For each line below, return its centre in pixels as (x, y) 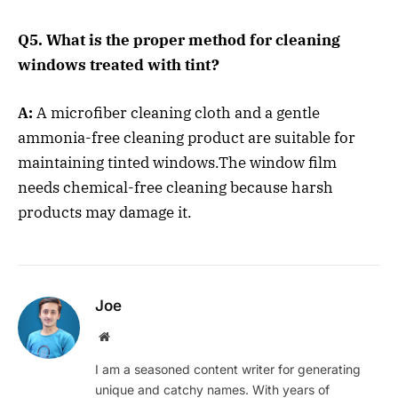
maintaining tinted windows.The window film (177, 162)
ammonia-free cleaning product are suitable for (187, 137)
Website (128, 335)
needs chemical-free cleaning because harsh (175, 187)
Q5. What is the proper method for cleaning (179, 40)
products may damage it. (105, 212)
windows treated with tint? (119, 64)
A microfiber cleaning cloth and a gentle (178, 112)
